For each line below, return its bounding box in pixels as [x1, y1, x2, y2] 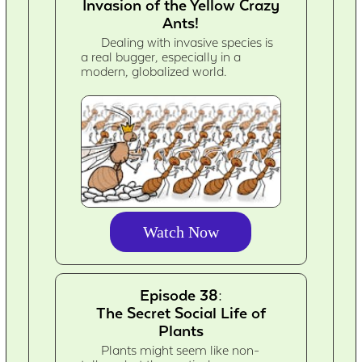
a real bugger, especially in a [81, 49, 242, 65]
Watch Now [142, 223, 219, 242]
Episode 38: [139, 286, 222, 305]
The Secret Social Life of [95, 304, 266, 322]
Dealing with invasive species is [101, 35, 274, 50]
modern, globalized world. [81, 64, 227, 79]
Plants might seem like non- [101, 343, 260, 359]
